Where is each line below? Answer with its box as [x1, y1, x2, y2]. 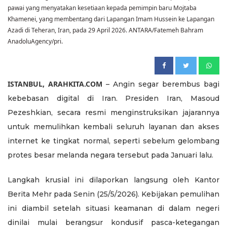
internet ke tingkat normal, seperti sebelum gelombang [8, 136, 219, 146]
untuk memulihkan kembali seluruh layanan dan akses [8, 122, 219, 132]
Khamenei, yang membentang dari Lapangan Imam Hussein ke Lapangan [8, 15, 214, 24]
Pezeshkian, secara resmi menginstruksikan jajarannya [8, 108, 219, 118]
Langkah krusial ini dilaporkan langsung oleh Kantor [8, 175, 219, 185]
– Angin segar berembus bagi [102, 80, 219, 89]
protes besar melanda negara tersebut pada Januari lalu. [8, 150, 213, 160]
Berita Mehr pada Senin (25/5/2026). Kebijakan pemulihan [8, 190, 219, 199]
